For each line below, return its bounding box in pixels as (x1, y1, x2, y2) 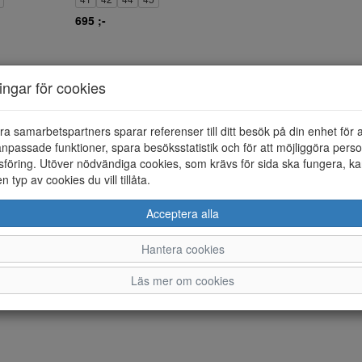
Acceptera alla (146, 204, 219, 221)
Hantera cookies (141, 240, 225, 257)
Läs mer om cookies (131, 271, 234, 288)
